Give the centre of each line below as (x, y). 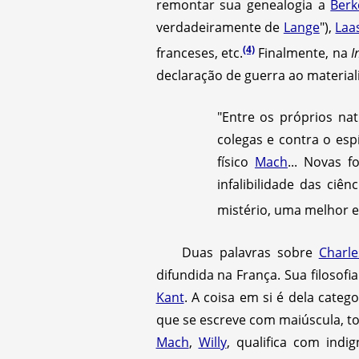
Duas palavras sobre (250, 252)
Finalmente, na (303, 53)
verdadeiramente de (220, 27)
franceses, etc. (199, 53)
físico (236, 162)
